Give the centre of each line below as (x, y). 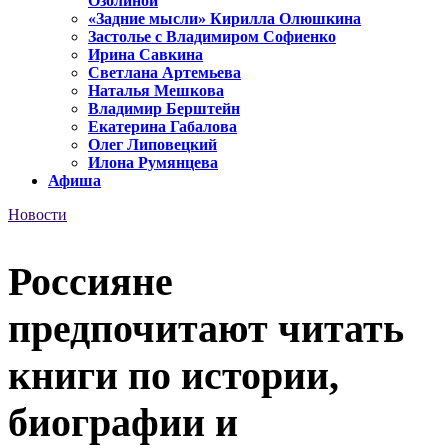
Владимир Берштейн (164, 109)
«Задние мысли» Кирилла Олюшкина (224, 19)
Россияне (90, 281)
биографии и (123, 422)
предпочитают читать (206, 328)
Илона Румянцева (153, 163)
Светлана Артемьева (164, 73)
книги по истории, (173, 375)
